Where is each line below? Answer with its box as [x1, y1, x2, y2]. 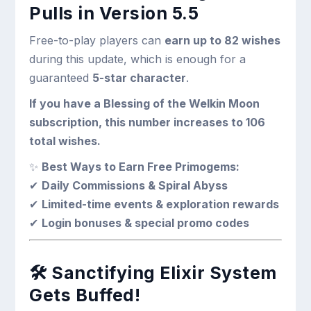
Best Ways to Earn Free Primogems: [42, 159, 240, 174]
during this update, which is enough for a [29, 51, 246, 66]
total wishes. [29, 133, 101, 148]
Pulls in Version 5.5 [29, 2, 199, 24]
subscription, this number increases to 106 [29, 115, 266, 129]
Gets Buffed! [29, 284, 141, 305]
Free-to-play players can [29, 33, 165, 47]
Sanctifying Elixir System [51, 262, 277, 283]
